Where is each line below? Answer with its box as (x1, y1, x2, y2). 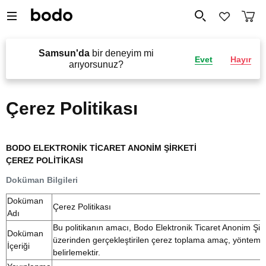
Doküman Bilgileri (6, 175, 78, 185)
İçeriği (7, 241, 30, 251)
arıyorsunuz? (68, 59, 123, 69)
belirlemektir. (53, 248, 100, 257)
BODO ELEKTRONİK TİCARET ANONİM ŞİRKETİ (6, 143, 197, 153)
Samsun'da (38, 48, 90, 58)
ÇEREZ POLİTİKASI (6, 156, 83, 165)
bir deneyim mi (89, 48, 154, 58)
